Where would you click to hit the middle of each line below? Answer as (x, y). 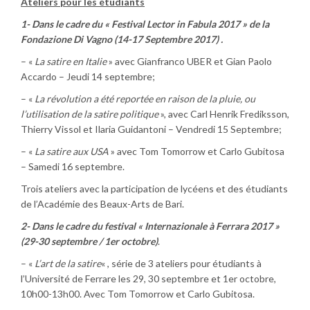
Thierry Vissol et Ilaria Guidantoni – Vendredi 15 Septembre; (151, 129)
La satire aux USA (72, 151)
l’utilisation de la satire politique (90, 114)
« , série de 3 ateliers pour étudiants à (181, 263)
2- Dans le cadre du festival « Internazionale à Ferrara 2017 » (150, 226)
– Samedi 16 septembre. (73, 166)
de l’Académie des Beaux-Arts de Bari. (102, 204)
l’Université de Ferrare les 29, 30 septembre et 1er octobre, (148, 279)
